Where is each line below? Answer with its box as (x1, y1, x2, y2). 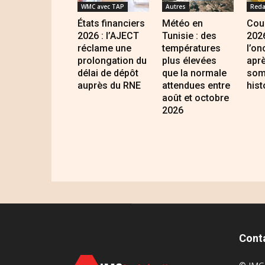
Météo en (161, 18, 203, 30)
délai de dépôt (77, 67, 138, 79)
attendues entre (161, 80, 230, 92)
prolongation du (77, 55, 147, 67)
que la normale (161, 67, 227, 79)
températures (161, 43, 221, 54)
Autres (165, 2, 186, 11)
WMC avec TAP (81, 2, 124, 11)
